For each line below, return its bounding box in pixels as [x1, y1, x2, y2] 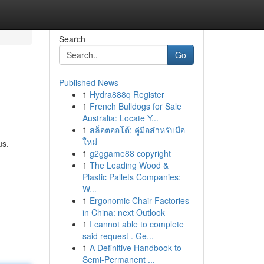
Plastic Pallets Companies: [82, 171, 181, 183]
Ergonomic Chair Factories [89, 194, 189, 206]
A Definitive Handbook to [89, 242, 181, 253]
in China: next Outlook [82, 206, 165, 218]
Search [58, 33, 85, 45]
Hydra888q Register [89, 88, 164, 100]
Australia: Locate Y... [82, 112, 159, 124]
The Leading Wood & [89, 159, 169, 171]
